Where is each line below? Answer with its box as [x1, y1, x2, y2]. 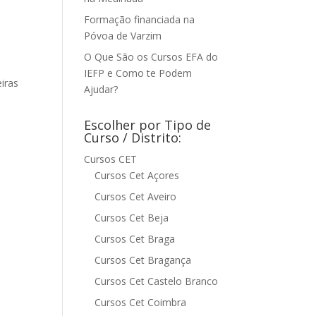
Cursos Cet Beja [95, 211, 169, 224]
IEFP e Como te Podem [84, 66, 193, 80]
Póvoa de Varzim [84, 29, 162, 42]
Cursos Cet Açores [95, 169, 180, 182]
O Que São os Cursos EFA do [84, 50, 219, 63]
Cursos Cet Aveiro [95, 190, 177, 203]
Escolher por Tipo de [84, 116, 212, 133]
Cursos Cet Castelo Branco [95, 274, 219, 288]
